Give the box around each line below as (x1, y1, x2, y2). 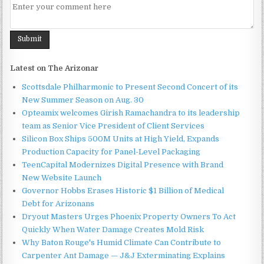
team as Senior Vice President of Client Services (22, 121, 205, 131)
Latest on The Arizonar (10, 64, 99, 73)
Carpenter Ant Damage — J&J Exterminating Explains (22, 251, 226, 260)
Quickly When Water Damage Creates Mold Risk (22, 225, 204, 235)
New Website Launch (22, 173, 102, 183)
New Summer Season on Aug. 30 (22, 95, 144, 105)
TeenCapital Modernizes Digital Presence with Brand (22, 160, 224, 170)
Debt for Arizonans (22, 199, 95, 209)
